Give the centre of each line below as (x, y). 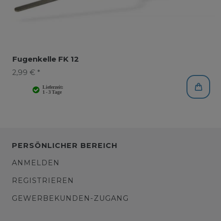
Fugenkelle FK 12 (45, 59)
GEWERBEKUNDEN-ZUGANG (70, 198)
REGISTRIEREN (43, 180)
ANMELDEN (36, 163)
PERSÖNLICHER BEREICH (65, 145)
